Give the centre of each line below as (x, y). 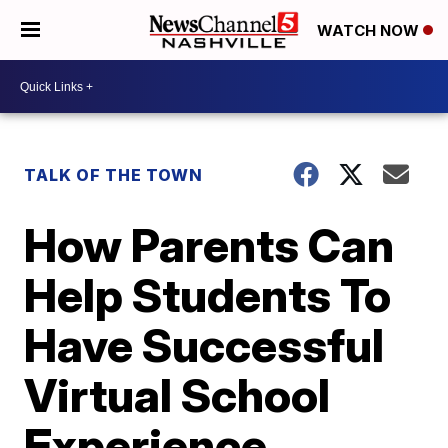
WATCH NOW (370, 31)
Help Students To (208, 295)
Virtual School (177, 395)
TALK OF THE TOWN (114, 175)
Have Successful (204, 345)
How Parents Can (209, 245)
